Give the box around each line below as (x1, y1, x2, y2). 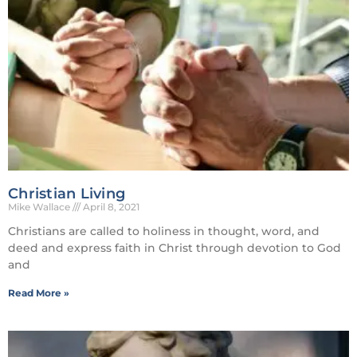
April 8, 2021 (80, 200, 139, 213)
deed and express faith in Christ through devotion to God (8, 240, 341, 255)
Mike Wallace (8, 200, 73, 213)
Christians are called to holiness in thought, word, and (8, 223, 320, 238)
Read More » (8, 286, 69, 299)
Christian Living (8, 184, 125, 202)
